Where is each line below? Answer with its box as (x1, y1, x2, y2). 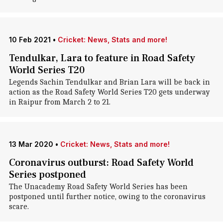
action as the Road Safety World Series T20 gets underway (8, 88, 210, 97)
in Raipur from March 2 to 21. (8, 98, 111, 107)
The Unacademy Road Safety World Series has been (8, 182, 188, 191)
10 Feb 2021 (8, 35, 51, 44)
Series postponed (8, 168, 86, 181)
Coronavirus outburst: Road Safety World (8, 156, 194, 169)
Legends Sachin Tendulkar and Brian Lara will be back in (8, 78, 210, 87)
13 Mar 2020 (8, 140, 53, 148)
